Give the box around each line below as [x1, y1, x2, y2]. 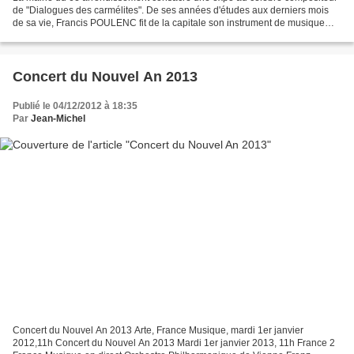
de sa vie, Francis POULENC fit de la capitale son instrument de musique [13, 17, 325, 29]
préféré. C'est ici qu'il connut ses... [13, 30, 157, 42]
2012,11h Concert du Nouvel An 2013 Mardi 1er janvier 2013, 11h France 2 [13, 337, 335, 348]
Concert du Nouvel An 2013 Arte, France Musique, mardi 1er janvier [13, 324, 303, 336]
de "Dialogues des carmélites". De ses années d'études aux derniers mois [13, 5, 329, 17]
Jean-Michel [31, 113, 85, 125]
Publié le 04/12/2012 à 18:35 [13, 100, 137, 112]
